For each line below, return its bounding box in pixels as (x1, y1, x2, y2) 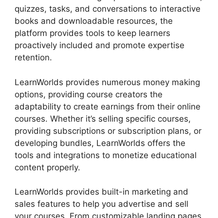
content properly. (15, 162, 80, 172)
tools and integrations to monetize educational (15, 150, 197, 160)
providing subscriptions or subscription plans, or (15, 126, 201, 136)
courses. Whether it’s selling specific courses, (15, 113, 191, 124)
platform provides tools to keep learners (15, 28, 170, 38)
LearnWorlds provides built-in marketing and (15, 187, 188, 197)
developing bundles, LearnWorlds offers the (15, 138, 185, 148)
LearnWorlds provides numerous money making (15, 77, 200, 87)
